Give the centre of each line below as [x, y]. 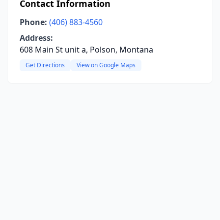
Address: [36, 38]
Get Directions [45, 65]
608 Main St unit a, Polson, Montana [86, 50]
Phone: [33, 22]
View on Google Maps [106, 65]
